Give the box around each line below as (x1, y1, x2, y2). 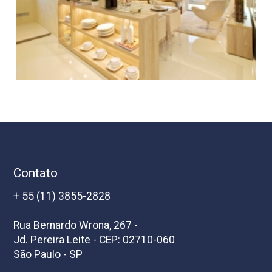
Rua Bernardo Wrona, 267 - (13, 219, 138, 231)
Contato (13, 166, 58, 181)
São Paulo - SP (13, 248, 83, 260)
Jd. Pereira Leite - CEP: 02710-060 (13, 233, 175, 246)
